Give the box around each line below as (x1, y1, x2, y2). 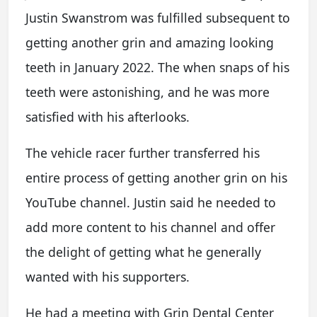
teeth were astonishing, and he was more (25, 83, 270, 100)
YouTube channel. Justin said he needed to (25, 194, 276, 211)
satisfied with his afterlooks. (25, 108, 190, 125)
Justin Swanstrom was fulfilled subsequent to (25, 9, 290, 26)
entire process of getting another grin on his (25, 169, 287, 186)
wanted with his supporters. (25, 268, 190, 285)
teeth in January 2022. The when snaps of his (25, 59, 289, 76)
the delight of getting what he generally (25, 243, 261, 260)
